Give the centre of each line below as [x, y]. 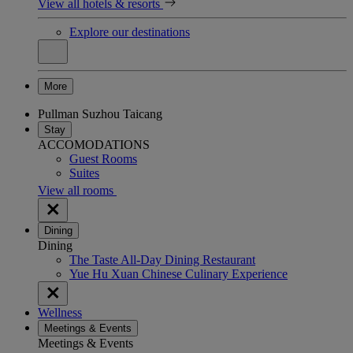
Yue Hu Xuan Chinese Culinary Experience [178, 273]
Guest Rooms [103, 158]
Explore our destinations [130, 32]
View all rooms [77, 190]
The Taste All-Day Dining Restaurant [162, 259]
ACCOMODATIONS [94, 144]
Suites [84, 173]
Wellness [60, 312]
